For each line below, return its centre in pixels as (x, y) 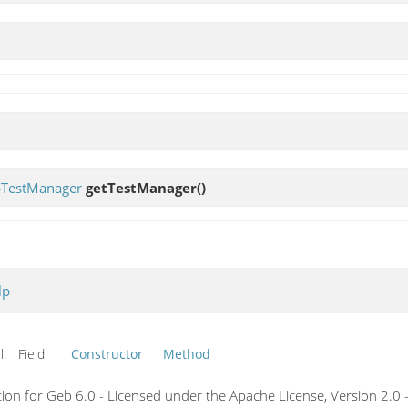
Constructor (107, 354)
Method (187, 354)
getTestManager (141, 187)
